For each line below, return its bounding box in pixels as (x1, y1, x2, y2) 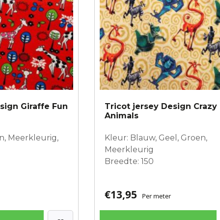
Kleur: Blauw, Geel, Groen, (105, 133, 207, 142)
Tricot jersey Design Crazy (105, 101, 217, 111)
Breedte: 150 (105, 156, 154, 166)
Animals (105, 110, 138, 120)
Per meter (142, 191, 171, 200)
